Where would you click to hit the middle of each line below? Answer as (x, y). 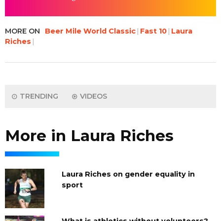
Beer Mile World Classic (90, 31)
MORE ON (22, 31)
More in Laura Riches (89, 135)
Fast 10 (153, 31)
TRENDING (38, 96)
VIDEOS (92, 96)
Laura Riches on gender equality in (128, 174)
